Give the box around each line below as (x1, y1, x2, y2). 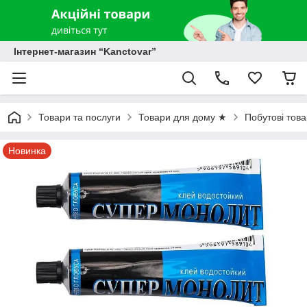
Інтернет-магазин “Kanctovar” (14, 46, 156, 57)
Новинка (8, 145, 46, 156)
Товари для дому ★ (138, 112, 227, 123)
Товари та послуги (38, 112, 121, 123)
